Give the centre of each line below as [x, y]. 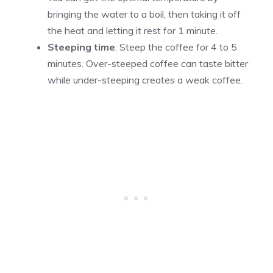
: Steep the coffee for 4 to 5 [176, 47]
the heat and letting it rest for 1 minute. [133, 30]
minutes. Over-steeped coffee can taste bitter [148, 63]
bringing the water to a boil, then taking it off [144, 14]
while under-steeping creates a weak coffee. [145, 80]
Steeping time [81, 47]
